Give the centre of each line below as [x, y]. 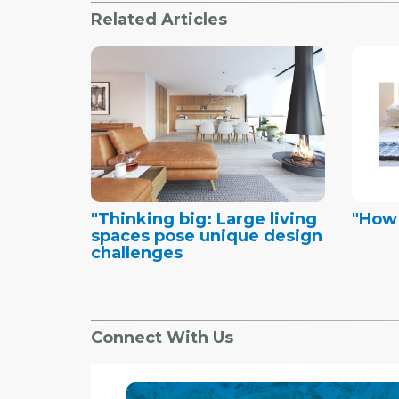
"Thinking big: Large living [204, 219]
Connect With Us [162, 337]
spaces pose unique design [207, 236]
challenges [137, 252]
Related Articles [159, 19]
